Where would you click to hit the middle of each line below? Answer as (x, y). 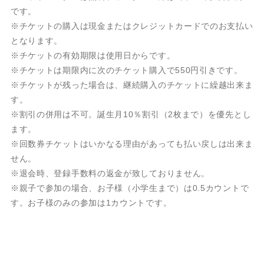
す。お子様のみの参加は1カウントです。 (91, 202)
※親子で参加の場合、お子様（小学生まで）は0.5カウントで (130, 188)
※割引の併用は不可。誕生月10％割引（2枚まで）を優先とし (131, 114)
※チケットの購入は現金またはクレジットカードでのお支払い (132, 26)
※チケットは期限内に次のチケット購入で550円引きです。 (126, 70)
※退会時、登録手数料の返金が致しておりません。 (110, 173)
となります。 (37, 40)
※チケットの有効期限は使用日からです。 (93, 55)
